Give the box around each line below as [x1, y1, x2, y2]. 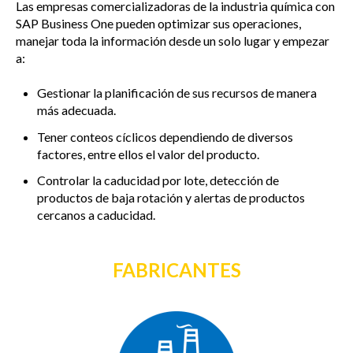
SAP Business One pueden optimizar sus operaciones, [16, 16, 301, 32]
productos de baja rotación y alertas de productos [37, 189, 306, 205]
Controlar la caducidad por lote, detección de [37, 172, 280, 188]
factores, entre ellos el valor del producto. [37, 146, 260, 162]
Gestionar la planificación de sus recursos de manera [37, 85, 318, 101]
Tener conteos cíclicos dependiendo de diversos [37, 128, 294, 144]
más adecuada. [37, 102, 117, 118]
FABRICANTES [112, 258, 241, 282]
